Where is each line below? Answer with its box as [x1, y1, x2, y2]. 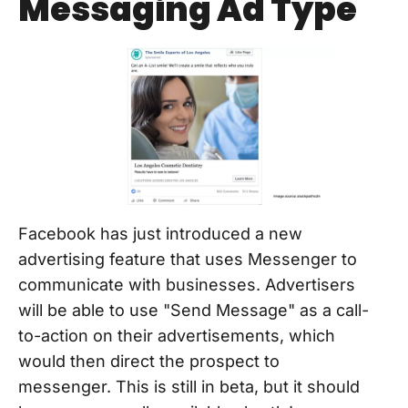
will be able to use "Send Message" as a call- [18, 301, 369, 321]
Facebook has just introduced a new [18, 224, 302, 244]
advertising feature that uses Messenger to [18, 250, 357, 270]
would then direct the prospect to [18, 352, 280, 372]
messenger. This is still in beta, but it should [18, 377, 360, 397]
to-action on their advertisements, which [18, 326, 335, 346]
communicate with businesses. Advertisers [18, 275, 355, 295]
